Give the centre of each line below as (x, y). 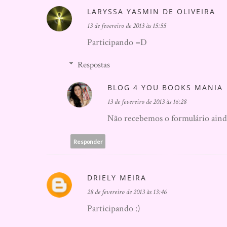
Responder (88, 141)
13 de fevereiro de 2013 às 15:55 (127, 26)
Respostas (94, 65)
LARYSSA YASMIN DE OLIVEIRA (151, 11)
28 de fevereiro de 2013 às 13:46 (127, 192)
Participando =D (117, 42)
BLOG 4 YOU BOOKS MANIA (165, 87)
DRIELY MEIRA (117, 178)
